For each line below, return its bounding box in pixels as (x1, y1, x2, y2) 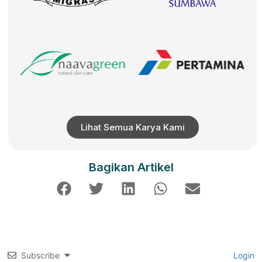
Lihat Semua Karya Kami (80, 122, 185, 133)
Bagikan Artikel (88, 160, 174, 174)
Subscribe (21, 250, 60, 260)
